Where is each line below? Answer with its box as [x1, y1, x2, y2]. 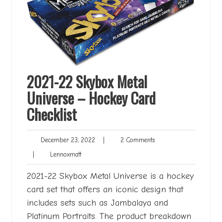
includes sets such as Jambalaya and [27, 198, 168, 209]
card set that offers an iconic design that [27, 184, 183, 195]
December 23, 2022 [37, 136, 95, 144]
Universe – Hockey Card [27, 87, 156, 110]
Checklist [27, 103, 77, 126]
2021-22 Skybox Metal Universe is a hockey [27, 171, 194, 182]
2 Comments [114, 136, 155, 144]
